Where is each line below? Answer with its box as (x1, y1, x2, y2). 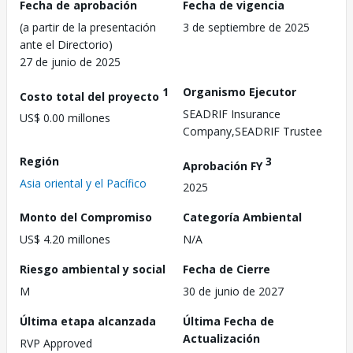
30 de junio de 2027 (183, 284, 284, 299)
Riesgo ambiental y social (20, 262, 165, 277)
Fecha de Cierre (183, 262, 270, 277)
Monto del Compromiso (20, 210, 152, 225)
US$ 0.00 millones (20, 110, 110, 126)
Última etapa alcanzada (20, 314, 156, 329)
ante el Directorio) (20, 36, 113, 52)
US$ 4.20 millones (20, 232, 110, 247)
